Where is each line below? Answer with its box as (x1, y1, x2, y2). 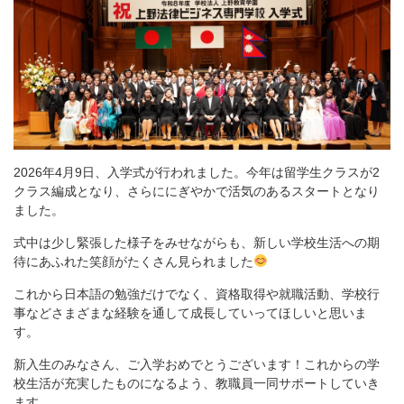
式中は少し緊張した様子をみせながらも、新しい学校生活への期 (14, 234, 380, 250)
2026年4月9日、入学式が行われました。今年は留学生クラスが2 (14, 164, 380, 179)
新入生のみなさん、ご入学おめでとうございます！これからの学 (14, 356, 380, 372)
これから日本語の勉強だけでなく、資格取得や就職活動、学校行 (14, 286, 380, 301)
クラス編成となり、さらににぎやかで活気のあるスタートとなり (14, 183, 380, 198)
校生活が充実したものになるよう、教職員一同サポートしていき (14, 375, 380, 390)
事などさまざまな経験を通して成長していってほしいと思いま (14, 305, 367, 320)
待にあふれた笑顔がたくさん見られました (14, 253, 253, 269)
